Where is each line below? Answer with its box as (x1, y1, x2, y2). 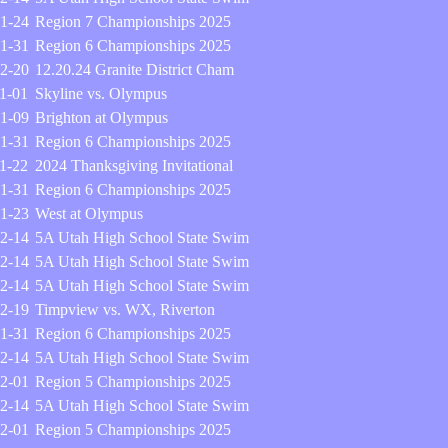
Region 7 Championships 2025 (35, 13, 231, 30)
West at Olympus (35, 205, 143, 222)
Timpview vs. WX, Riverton (35, 301, 215, 318)
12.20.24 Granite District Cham (35, 61, 234, 78)
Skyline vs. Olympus (35, 85, 167, 102)
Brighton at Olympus (35, 109, 168, 126)
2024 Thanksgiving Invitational (35, 157, 233, 174)
